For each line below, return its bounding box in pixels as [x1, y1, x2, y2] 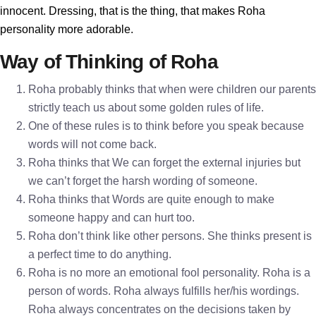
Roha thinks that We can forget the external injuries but [28, 157, 300, 169]
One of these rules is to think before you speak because [28, 120, 304, 132]
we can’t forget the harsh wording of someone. [28, 175, 257, 187]
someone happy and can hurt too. [28, 212, 195, 224]
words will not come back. [28, 138, 157, 150]
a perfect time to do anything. [28, 248, 171, 260]
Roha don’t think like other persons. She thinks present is [28, 230, 312, 242]
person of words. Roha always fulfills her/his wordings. [28, 285, 299, 297]
